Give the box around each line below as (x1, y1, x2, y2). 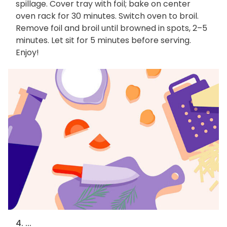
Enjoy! (16, 47, 39, 59)
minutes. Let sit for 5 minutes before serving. (16, 34, 191, 47)
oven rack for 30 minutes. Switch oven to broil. (16, 10, 199, 22)
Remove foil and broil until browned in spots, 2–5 (16, 22, 207, 34)
